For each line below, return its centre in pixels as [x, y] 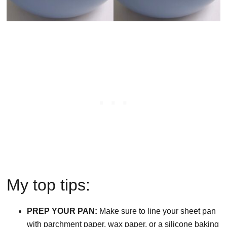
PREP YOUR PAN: [63, 211]
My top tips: [49, 185]
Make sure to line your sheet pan [158, 211]
